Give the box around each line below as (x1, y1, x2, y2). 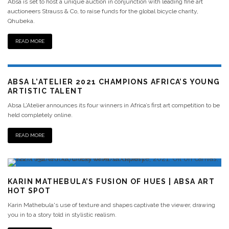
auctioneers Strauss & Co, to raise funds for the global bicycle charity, (8, 8, 198, 15)
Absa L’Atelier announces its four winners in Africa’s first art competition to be (8, 102, 220, 109)
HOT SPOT (8, 187, 51, 195)
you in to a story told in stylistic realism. (8, 211, 117, 218)
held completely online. (8, 111, 73, 119)
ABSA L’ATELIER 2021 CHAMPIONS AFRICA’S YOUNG (8, 78, 220, 86)
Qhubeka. (8, 17, 35, 25)
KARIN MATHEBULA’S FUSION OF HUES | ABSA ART (8, 177, 215, 186)
